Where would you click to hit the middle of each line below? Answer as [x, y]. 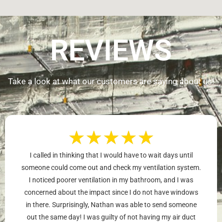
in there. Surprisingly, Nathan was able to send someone [111, 205]
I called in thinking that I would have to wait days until [111, 155]
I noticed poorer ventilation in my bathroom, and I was [111, 180]
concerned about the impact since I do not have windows [111, 193]
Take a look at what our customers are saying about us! [111, 82]
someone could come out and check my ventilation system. [111, 168]
